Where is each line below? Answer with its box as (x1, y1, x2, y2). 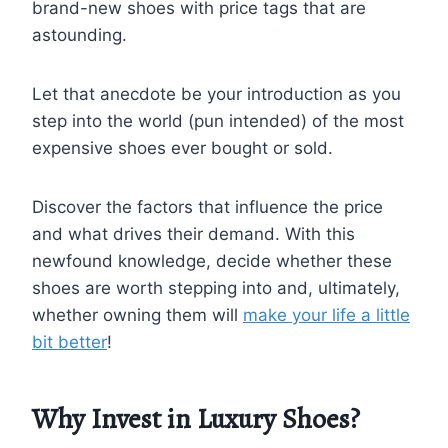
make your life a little (243, 304, 410, 325)
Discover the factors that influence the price (32, 196, 383, 217)
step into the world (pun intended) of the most (32, 110, 404, 131)
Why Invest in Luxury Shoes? (32, 399, 360, 438)
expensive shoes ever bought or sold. (32, 137, 333, 158)
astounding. (32, 24, 132, 45)
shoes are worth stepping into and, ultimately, (32, 277, 400, 298)
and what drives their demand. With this (32, 223, 355, 244)
